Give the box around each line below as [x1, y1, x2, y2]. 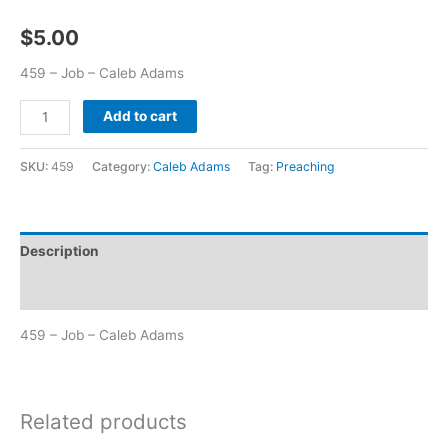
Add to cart [103, 107, 178, 124]
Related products [20, 408, 187, 434]
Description [20, 243, 99, 260]
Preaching [276, 158, 335, 174]
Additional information [20, 281, 171, 298]
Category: [92, 158, 153, 174]
